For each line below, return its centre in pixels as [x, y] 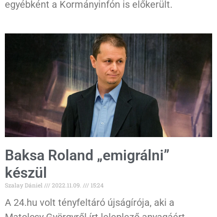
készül [26, 173]
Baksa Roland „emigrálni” [87, 155]
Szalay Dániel [24, 185]
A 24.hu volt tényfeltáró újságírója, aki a [90, 203]
